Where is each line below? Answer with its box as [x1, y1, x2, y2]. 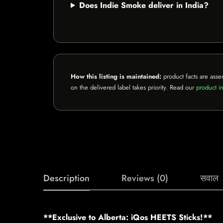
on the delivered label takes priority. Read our [71, 83, 196, 92]
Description [43, 172, 90, 185]
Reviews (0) [121, 172, 168, 185]
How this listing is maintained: [71, 72, 161, 81]
